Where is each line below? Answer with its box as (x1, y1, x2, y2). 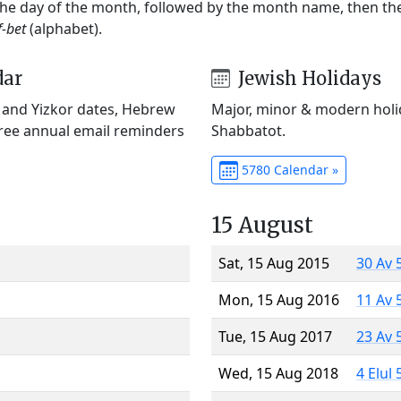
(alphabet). (26, 18, 102, 38)
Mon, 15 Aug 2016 (218, 289, 339, 310)
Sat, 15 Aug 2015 (218, 252, 329, 273)
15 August (211, 210, 313, 239)
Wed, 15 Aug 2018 (218, 363, 338, 383)
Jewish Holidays (233, 66, 381, 90)
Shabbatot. (211, 120, 286, 141)
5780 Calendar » (237, 160, 338, 178)
